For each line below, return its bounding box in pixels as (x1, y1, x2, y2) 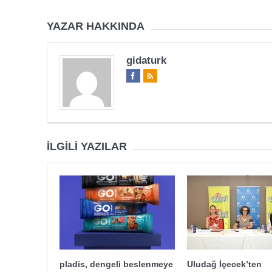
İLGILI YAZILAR (46, 140, 127, 152)
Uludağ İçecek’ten (186, 259, 262, 269)
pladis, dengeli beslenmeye (59, 259, 173, 269)
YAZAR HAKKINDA (46, 19, 144, 32)
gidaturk (126, 54, 166, 66)
